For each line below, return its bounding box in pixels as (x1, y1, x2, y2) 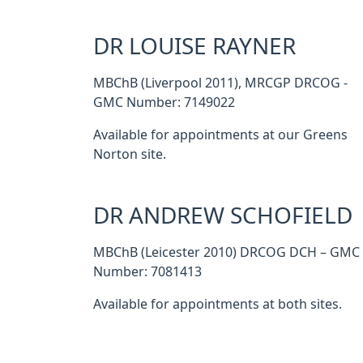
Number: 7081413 (93, 265, 202, 278)
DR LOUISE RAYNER (93, 35, 296, 58)
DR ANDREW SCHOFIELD (93, 204, 352, 227)
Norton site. (93, 147, 166, 160)
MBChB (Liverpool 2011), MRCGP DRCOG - (93, 76, 348, 89)
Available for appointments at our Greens (93, 128, 348, 141)
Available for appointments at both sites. (93, 297, 342, 310)
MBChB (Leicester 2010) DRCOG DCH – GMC (93, 246, 360, 258)
